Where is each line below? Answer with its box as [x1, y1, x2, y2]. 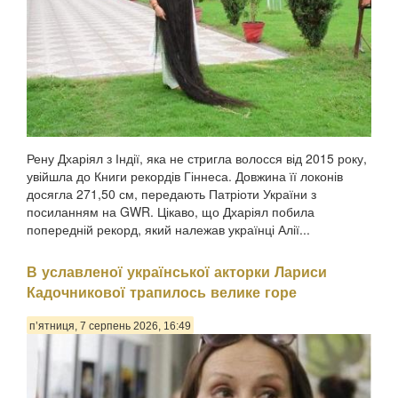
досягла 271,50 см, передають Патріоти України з [27, 185, 316, 203]
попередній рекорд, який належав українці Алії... [27, 220, 310, 239]
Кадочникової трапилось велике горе [27, 281, 297, 302]
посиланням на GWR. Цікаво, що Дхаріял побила [27, 203, 314, 221]
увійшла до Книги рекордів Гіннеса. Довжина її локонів [27, 167, 343, 186]
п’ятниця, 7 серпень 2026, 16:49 [29, 319, 191, 332]
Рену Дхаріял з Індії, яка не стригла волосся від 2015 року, [27, 149, 367, 168]
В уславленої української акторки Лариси [27, 260, 327, 282]
